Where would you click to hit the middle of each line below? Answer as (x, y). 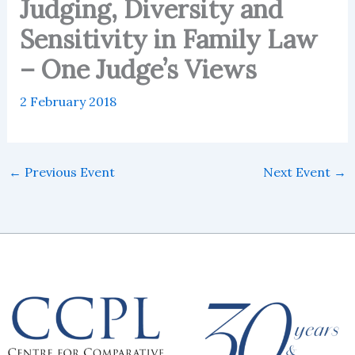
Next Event (299, 172)
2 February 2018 (68, 101)
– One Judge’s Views (138, 69)
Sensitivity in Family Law (168, 39)
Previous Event (68, 172)
